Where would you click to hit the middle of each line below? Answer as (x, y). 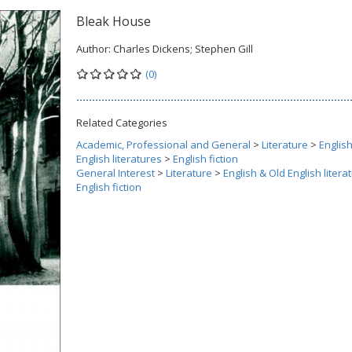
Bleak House (114, 21)
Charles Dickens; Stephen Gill (183, 49)
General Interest (115, 173)
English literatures (119, 159)
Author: (95, 49)
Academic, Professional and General (163, 145)
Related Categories (122, 123)
